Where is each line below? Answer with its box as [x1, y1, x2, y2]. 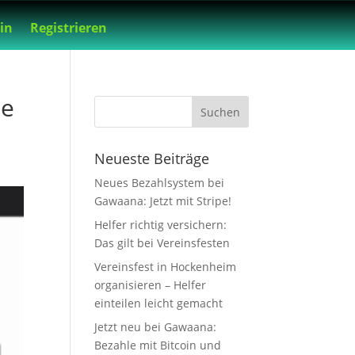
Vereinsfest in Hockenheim [94, 259, 237, 275]
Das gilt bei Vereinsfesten [94, 235, 231, 251]
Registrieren [29, 19, 107, 36]
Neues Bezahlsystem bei [94, 175, 225, 191]
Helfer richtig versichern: [94, 217, 227, 233]
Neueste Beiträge [94, 149, 210, 169]
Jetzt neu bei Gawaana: [94, 319, 217, 335]
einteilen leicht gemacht [94, 296, 223, 311]
